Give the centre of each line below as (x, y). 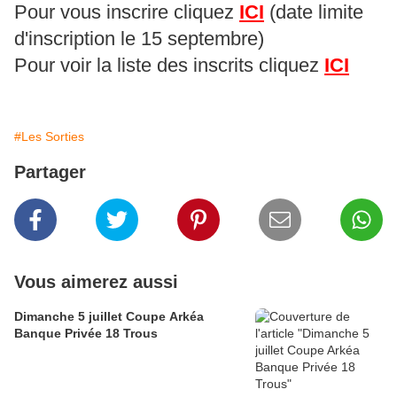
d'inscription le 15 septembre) (139, 39)
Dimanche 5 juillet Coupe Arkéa (109, 317)
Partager (50, 172)
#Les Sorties (49, 137)
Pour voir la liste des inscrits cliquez (169, 66)
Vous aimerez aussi (96, 282)
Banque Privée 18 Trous (86, 334)
